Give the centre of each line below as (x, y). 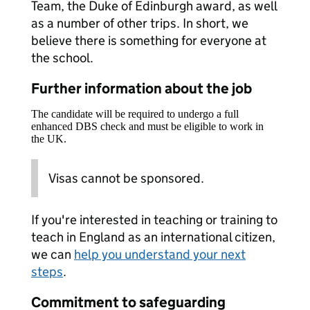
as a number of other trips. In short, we (140, 23)
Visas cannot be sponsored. (126, 178)
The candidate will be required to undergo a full (135, 114)
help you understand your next (160, 254)
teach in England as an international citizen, (153, 237)
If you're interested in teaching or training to (154, 220)
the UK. (49, 139)
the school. (62, 58)
